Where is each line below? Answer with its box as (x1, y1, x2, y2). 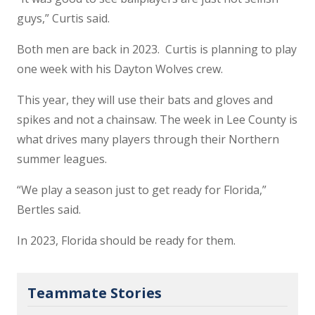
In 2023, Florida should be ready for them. (17, 233, 236, 249)
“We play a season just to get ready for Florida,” (17, 182, 266, 198)
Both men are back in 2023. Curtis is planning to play (17, 41, 297, 58)
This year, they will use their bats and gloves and (17, 92, 273, 108)
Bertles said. (17, 202, 81, 218)
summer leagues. (17, 151, 107, 167)
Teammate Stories (27, 283, 162, 303)
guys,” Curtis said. (17, 11, 110, 27)
